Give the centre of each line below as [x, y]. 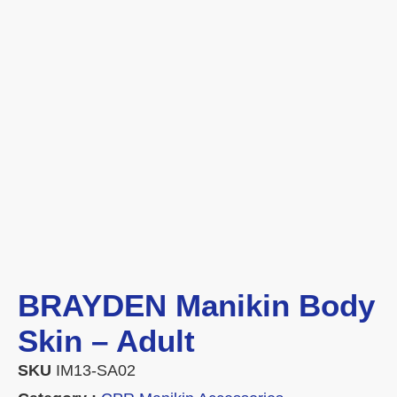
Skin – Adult [106, 341]
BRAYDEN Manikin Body [196, 306]
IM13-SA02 [96, 371]
